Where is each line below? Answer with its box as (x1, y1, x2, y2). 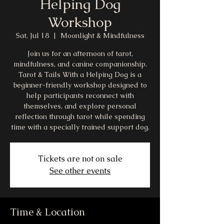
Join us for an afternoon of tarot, (27, 49, 133, 58)
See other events (49, 165, 110, 176)
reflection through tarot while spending (15, 112, 145, 121)
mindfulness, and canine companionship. (13, 59, 147, 69)
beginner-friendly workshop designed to (13, 80, 147, 90)
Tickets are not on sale (37, 153, 122, 164)
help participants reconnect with (26, 91, 134, 100)
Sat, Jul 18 (15, 31, 49, 40)
